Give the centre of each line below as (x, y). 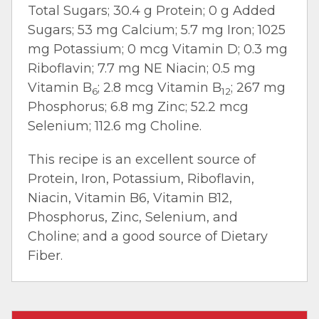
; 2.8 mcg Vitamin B (159, 88)
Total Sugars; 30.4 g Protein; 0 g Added (152, 11)
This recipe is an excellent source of (142, 160)
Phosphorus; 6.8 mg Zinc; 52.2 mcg (138, 107)
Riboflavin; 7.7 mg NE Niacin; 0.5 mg (142, 69)
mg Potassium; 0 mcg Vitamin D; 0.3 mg (158, 49)
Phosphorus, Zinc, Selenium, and (133, 218)
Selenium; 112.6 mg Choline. (115, 126)
